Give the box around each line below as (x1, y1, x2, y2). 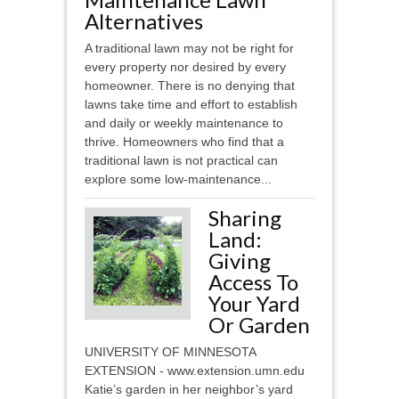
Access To (208, 269, 298, 296)
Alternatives (85, 8, 203, 35)
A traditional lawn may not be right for (85, 41, 294, 56)
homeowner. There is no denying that (85, 78, 295, 94)
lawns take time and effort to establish (85, 97, 297, 112)
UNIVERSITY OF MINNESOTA (85, 345, 256, 360)
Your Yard (208, 290, 300, 317)
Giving (208, 248, 271, 274)
